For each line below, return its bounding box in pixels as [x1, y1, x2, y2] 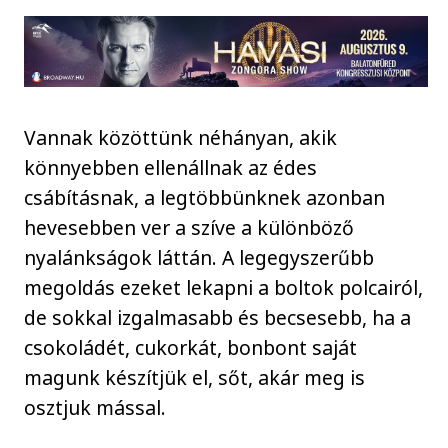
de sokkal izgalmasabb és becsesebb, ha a [24, 303, 412, 331]
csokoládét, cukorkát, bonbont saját [24, 333, 358, 361]
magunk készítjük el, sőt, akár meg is [24, 363, 366, 391]
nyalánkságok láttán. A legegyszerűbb [24, 243, 375, 271]
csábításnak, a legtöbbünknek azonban [24, 183, 386, 211]
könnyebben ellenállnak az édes [24, 153, 318, 181]
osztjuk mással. [24, 393, 167, 421]
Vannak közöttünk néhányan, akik [24, 123, 338, 151]
